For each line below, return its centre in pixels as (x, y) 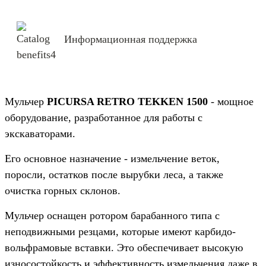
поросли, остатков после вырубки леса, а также (114, 174)
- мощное (231, 101)
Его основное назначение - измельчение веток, (112, 158)
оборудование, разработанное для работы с (104, 117)
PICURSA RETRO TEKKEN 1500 (127, 101)
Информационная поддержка (131, 39)
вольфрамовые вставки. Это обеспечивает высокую (124, 247)
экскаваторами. (40, 133)
